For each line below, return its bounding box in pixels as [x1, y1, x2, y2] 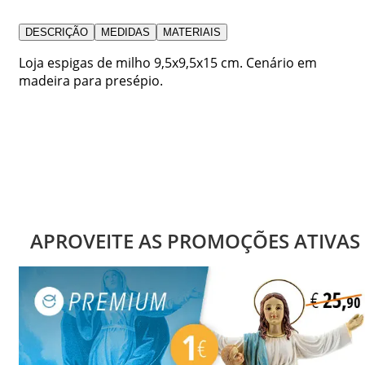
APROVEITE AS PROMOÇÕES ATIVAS [29, 226, 360, 254]
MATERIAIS [163, 25, 221, 38]
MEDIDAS [101, 25, 150, 38]
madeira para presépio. [19, 71, 163, 90]
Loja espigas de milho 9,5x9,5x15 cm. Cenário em [19, 53, 317, 72]
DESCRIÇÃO [25, 25, 88, 38]
